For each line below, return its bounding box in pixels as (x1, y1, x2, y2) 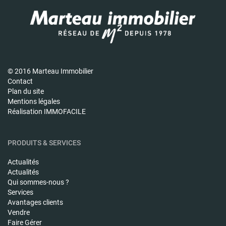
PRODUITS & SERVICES (8, 138, 81, 147)
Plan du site (8, 87, 44, 95)
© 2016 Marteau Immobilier (8, 67, 93, 75)
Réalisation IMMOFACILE (8, 107, 86, 116)
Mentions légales (8, 97, 60, 105)
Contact (8, 77, 33, 85)
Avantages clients (8, 198, 63, 206)
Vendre (8, 208, 30, 216)
